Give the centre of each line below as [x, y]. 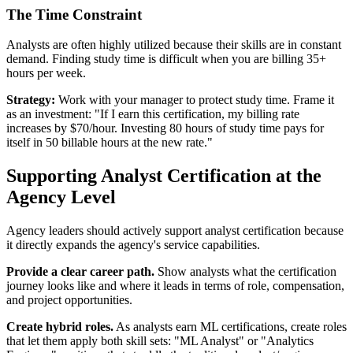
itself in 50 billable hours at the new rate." [110, 143]
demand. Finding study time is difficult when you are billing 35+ [166, 59]
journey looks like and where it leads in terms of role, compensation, [175, 286]
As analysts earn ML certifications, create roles [230, 327]
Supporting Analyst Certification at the [164, 176]
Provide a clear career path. [80, 272]
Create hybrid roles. [60, 327]
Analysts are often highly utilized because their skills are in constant [174, 45]
